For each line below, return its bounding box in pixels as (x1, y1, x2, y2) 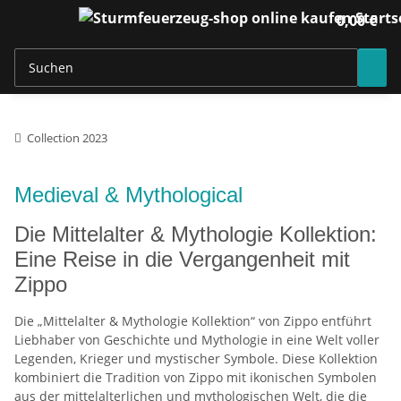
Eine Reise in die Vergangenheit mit (14, 247, 350, 271)
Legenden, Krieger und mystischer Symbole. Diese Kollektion (14, 350, 378, 367)
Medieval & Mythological (14, 183, 243, 207)
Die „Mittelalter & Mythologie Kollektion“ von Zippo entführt (14, 312, 371, 329)
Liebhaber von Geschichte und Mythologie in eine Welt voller (14, 331, 380, 348)
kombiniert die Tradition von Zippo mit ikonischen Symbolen (14, 369, 377, 386)
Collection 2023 (27, 130, 107, 146)
